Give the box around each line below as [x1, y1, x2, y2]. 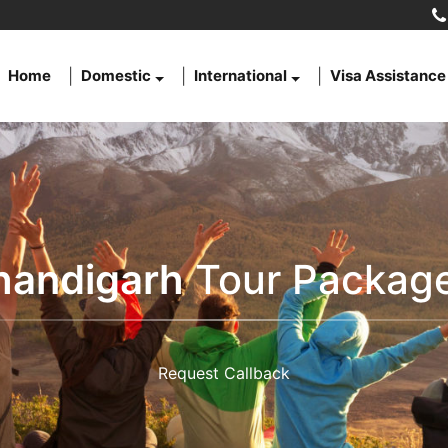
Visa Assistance [330, 66, 446, 85]
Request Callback [158, 362, 290, 383]
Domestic [81, 66, 152, 85]
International [194, 66, 288, 85]
